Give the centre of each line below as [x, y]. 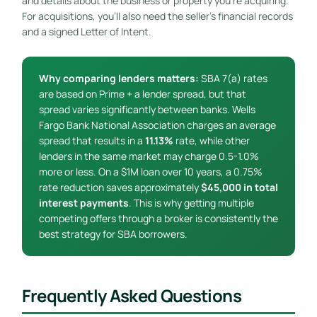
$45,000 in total [239, 187]
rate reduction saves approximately [120, 187]
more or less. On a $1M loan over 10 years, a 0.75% [150, 171]
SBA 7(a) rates [233, 78]
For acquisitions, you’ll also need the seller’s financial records [157, 16]
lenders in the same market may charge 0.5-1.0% [149, 156]
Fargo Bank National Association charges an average [157, 125]
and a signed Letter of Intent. [86, 31]
